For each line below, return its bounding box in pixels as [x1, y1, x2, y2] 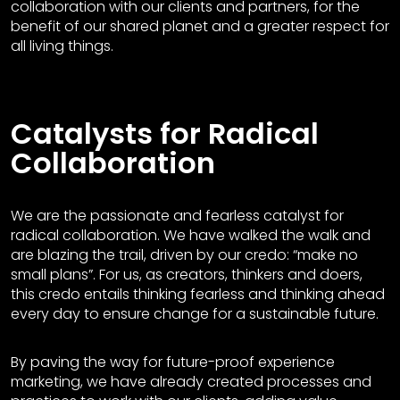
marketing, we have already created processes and [11, 371, 371, 392]
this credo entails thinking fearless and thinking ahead [11, 284, 385, 304]
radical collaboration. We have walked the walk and [11, 225, 371, 246]
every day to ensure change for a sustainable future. [11, 304, 379, 324]
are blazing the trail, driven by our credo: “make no [11, 245, 358, 265]
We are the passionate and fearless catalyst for [11, 205, 344, 226]
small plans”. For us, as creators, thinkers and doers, [11, 264, 362, 285]
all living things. [11, 36, 113, 56]
